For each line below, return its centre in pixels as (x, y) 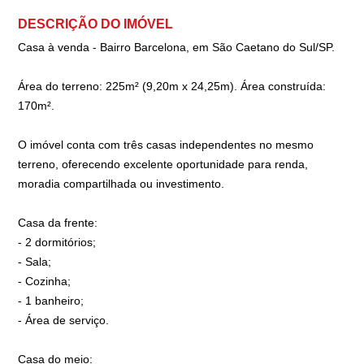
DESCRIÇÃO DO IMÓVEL (96, 24)
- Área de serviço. (64, 320)
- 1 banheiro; (51, 301)
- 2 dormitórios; (57, 242)
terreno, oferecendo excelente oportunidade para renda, (163, 164)
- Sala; (35, 262)
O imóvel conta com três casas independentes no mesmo (166, 145)
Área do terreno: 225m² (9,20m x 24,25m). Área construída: (172, 86)
